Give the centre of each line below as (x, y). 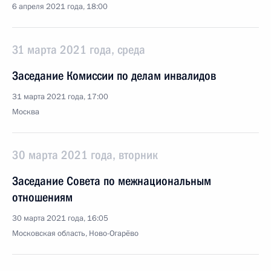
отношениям (42, 197)
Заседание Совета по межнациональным (112, 181)
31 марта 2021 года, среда (79, 50)
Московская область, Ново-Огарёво (75, 233)
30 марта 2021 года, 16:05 (60, 218)
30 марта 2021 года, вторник (85, 155)
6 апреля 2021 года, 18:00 (60, 7)
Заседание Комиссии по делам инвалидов (114, 76)
